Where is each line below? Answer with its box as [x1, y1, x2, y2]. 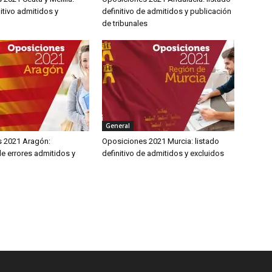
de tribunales [102, 19, 148, 29]
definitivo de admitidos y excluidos [102, 149, 224, 158]
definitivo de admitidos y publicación [102, 7, 231, 16]
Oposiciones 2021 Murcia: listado [102, 137, 219, 146]
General [106, 121, 130, 131]
